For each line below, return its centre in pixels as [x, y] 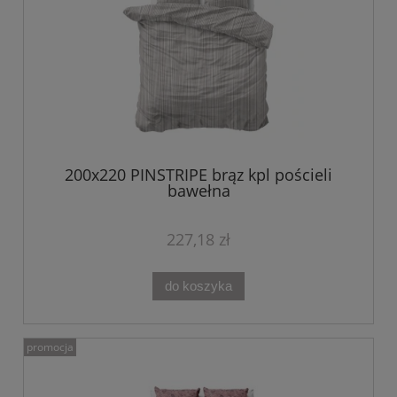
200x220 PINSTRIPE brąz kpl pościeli [198, 174]
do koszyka [198, 285]
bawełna [198, 190]
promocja [50, 347]
